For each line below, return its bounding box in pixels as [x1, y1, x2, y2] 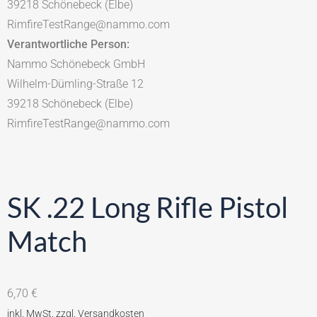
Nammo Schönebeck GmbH [7, 57, 145, 71]
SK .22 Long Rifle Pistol [7, 190, 288, 224]
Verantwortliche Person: [7, 37, 129, 51]
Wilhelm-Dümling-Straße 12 [7, 76, 144, 91]
